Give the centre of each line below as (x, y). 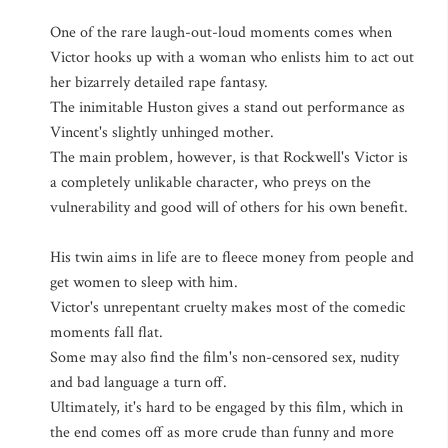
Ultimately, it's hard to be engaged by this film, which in (226, 407)
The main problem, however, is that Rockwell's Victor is (229, 157)
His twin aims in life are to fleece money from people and (232, 257)
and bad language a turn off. (138, 382)
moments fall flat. (106, 332)
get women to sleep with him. (144, 282)
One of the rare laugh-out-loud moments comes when (221, 32)
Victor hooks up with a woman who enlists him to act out (232, 57)
